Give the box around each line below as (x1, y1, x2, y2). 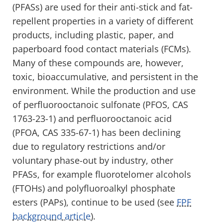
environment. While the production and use (12, 84, 196, 97)
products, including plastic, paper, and (12, 28, 174, 41)
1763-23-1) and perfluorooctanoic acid (12, 112, 172, 124)
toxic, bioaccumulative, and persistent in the (12, 70, 198, 83)
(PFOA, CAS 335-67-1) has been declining (12, 126, 181, 138)
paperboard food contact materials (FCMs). (12, 42, 191, 55)
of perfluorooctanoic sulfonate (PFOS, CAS (12, 98, 188, 111)
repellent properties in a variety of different (12, 14, 193, 27)
